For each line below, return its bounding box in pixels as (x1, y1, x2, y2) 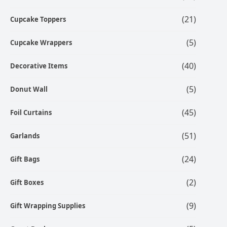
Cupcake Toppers (10, 15, 66, 24)
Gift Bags (10, 155, 40, 164)
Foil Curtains (10, 108, 52, 118)
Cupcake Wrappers (10, 38, 72, 48)
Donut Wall (10, 85, 48, 94)
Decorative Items (10, 61, 67, 71)
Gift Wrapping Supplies (10, 201, 85, 211)
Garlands (10, 131, 40, 141)
